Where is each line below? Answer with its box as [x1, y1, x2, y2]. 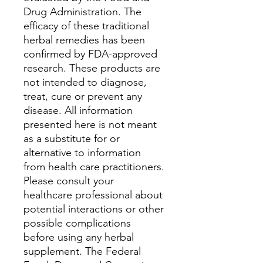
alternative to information [23, 146, 141, 159]
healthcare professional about [23, 188, 163, 201]
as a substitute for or [23, 132, 120, 145]
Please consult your [23, 174, 114, 187]
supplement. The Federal [23, 245, 141, 258]
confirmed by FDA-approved [23, 48, 157, 60]
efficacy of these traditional [23, 19, 149, 32]
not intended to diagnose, [23, 76, 147, 89]
